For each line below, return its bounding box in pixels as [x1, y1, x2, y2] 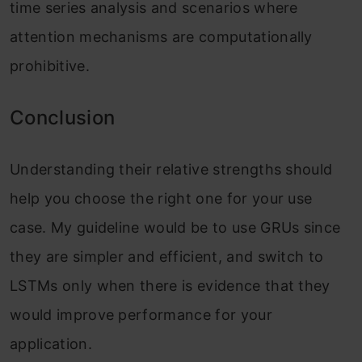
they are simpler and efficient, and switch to [10, 247, 324, 265]
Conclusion [10, 105, 116, 129]
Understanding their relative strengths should [10, 160, 333, 178]
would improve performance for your [10, 305, 272, 323]
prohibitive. [10, 57, 90, 74]
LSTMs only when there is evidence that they [10, 276, 330, 294]
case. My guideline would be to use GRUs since [10, 218, 341, 236]
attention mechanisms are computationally [10, 27, 313, 45]
